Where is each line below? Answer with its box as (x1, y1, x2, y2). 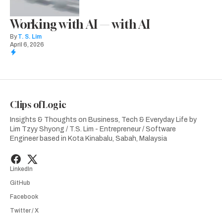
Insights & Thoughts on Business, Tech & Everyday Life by (10, 116, 197, 124)
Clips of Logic (10, 99, 66, 111)
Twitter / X (10, 207, 39, 215)
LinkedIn (10, 166, 33, 173)
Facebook (10, 193, 38, 201)
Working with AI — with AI (10, 17, 150, 32)
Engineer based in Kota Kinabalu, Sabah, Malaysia (10, 135, 167, 143)
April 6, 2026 (10, 41, 44, 49)
